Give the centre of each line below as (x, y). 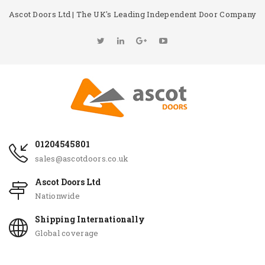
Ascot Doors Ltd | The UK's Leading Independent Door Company (132, 14)
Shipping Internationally (90, 219)
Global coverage (67, 233)
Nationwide (57, 196)
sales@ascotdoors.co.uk (82, 159)
